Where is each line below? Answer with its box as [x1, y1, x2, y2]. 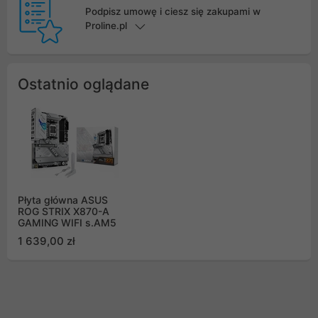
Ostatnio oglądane [18, 75, 149, 94]
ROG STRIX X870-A [18, 205, 109, 218]
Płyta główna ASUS [18, 194, 108, 207]
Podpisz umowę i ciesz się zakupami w [84, 6, 261, 18]
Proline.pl [84, 20, 127, 32]
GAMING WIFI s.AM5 [18, 216, 116, 229]
